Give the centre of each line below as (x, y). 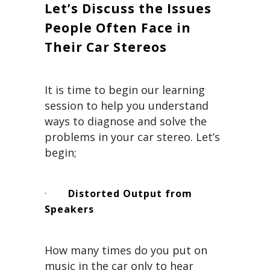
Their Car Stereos (106, 47)
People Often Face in (118, 28)
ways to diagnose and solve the (126, 121)
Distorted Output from (130, 194)
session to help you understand (127, 106)
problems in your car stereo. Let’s (132, 137)
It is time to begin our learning (125, 90)
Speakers (69, 209)
